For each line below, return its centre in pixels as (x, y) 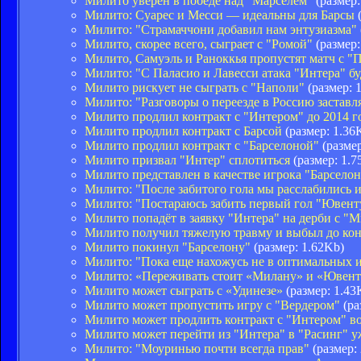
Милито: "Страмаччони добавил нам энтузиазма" (221, 29)
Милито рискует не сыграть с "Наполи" (195, 87)
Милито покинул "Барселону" (168, 247)
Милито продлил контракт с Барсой (183, 131)
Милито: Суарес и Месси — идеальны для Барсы (220, 15)
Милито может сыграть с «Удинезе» (184, 290)
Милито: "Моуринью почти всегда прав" (197, 348)
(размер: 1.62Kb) (297, 247)
